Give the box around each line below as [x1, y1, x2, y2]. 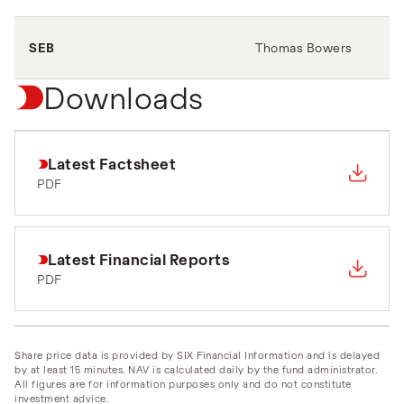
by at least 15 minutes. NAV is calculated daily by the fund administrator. [14, 363, 377, 375]
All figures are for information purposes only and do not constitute [14, 377, 352, 390]
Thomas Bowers [255, 40, 353, 55]
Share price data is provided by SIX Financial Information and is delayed [14, 348, 380, 361]
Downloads [43, 78, 204, 115]
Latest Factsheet [48, 154, 176, 172]
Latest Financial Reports [48, 250, 229, 268]
